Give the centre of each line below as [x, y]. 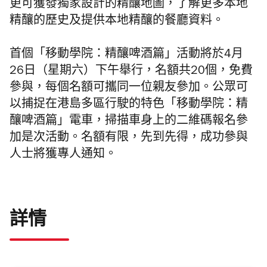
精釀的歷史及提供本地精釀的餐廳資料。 [117, 22]
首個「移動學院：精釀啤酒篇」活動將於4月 [126, 56]
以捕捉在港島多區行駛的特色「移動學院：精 [129, 106]
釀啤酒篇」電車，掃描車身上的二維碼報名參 [129, 122]
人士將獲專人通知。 [63, 156]
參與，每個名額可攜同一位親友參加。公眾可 [129, 89]
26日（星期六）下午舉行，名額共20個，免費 [131, 72]
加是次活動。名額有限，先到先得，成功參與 [129, 139]
